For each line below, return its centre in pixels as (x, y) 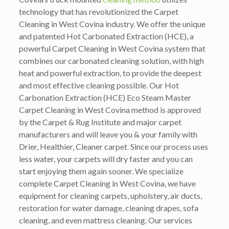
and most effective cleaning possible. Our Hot (99, 85)
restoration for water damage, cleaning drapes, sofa (108, 208)
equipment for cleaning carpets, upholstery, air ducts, (110, 195)
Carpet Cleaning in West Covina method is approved (110, 109)
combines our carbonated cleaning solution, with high (111, 60)
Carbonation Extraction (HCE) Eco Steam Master (105, 97)
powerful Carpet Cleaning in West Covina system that (112, 48)
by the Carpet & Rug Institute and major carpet (100, 122)
